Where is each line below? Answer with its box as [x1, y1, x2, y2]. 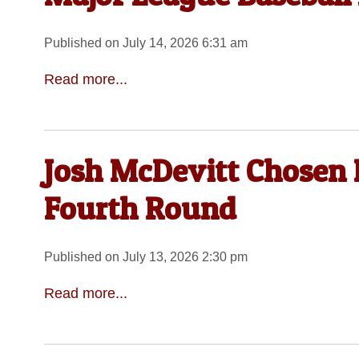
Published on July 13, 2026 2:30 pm [43, 249, 248, 264]
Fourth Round [43, 188, 236, 228]
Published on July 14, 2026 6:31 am [43, 35, 248, 50]
